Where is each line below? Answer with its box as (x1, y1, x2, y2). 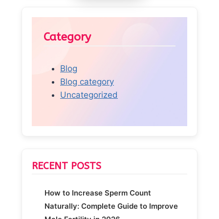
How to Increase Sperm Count (44, 188, 151, 198)
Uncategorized (60, 90, 118, 100)
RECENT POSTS (32, 160, 101, 172)
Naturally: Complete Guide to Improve (44, 201, 178, 211)
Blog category (60, 77, 114, 87)
